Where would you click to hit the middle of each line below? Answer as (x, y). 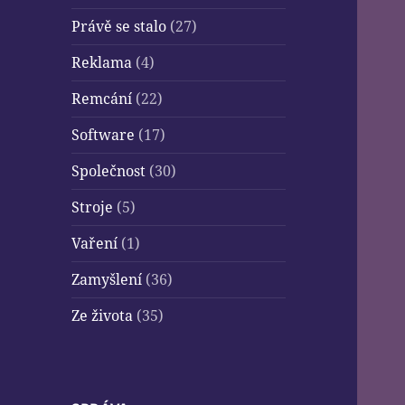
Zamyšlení (107, 280)
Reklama (102, 63)
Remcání (102, 99)
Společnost (109, 171)
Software (104, 135)
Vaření (95, 244)
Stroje (93, 207)
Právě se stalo (119, 27)
